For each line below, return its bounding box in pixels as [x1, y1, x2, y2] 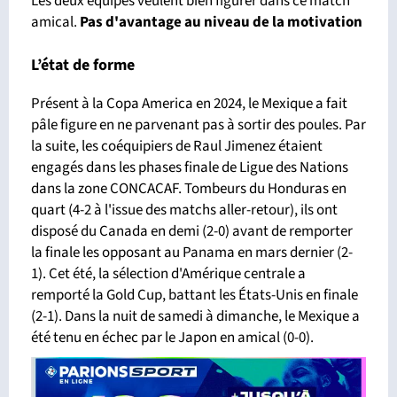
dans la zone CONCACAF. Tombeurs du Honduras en [31, 178, 346, 200]
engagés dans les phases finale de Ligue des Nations [31, 157, 348, 179]
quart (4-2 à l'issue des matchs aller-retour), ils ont [31, 199, 338, 222]
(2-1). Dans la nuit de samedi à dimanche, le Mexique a [31, 306, 360, 328]
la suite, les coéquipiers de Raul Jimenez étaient [31, 136, 323, 158]
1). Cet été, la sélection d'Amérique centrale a [31, 263, 306, 285]
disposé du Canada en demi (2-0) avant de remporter [31, 221, 353, 243]
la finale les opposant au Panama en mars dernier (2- [31, 242, 353, 264]
